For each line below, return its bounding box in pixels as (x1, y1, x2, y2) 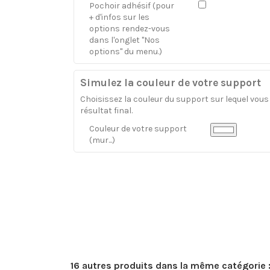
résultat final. (80, 105, 133, 116)
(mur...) (89, 135, 115, 146)
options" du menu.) (89, 46, 162, 57)
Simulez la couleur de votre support (80, 77, 261, 89)
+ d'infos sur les (89, 12, 149, 22)
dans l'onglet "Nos (89, 35, 160, 45)
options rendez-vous (89, 24, 170, 34)
